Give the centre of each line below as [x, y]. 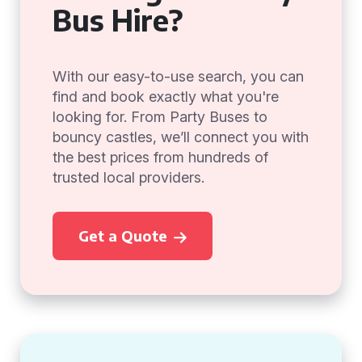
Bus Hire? [118, 20]
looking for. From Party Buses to [160, 117]
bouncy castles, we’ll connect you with [181, 137]
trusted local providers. [128, 177]
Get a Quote [123, 236]
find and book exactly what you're [166, 97]
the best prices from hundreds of [160, 157]
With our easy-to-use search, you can [178, 76]
